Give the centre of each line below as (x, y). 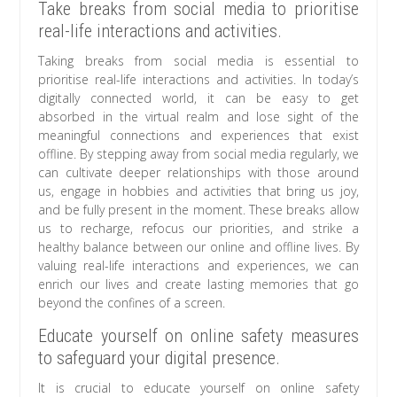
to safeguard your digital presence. (160, 358)
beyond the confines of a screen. (132, 303)
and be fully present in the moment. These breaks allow (198, 210)
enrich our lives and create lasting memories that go (198, 284)
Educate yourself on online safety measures (198, 336)
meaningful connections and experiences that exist (198, 136)
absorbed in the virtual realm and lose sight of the (198, 117)
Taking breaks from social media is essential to (198, 61)
